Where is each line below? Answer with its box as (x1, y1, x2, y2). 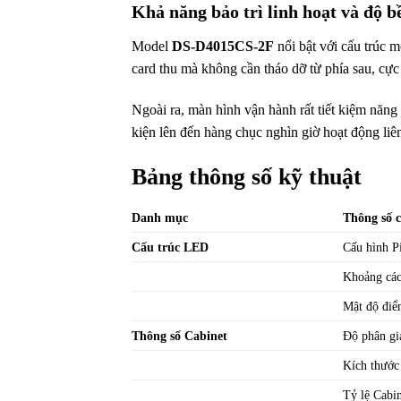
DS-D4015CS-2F (172, 38, 274, 55)
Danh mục (132, 209, 188, 225)
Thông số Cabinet (132, 328, 227, 343)
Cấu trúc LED (132, 239, 209, 254)
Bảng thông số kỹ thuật (132, 164, 368, 190)
